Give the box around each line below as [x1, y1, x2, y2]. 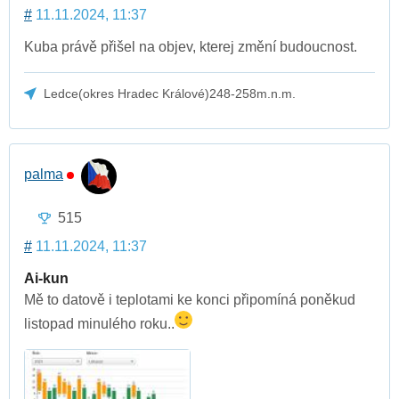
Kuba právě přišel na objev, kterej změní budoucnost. [24, 39, 357, 55]
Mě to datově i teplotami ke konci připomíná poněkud [24, 292, 355, 308]
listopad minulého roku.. [24, 316, 175, 332]
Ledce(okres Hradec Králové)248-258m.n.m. [44, 86, 297, 102]
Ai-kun [24, 271, 69, 287]
